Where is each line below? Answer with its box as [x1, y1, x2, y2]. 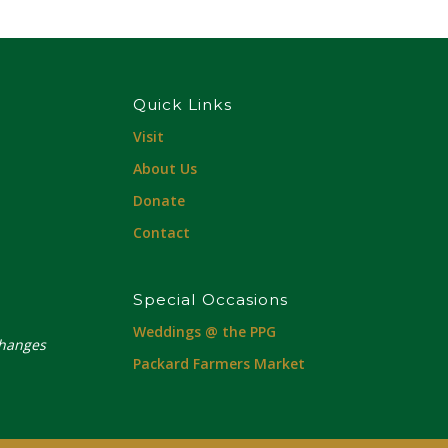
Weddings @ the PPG [132, 322, 276, 342]
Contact [132, 223, 190, 243]
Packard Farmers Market [132, 354, 305, 374]
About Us [132, 159, 197, 179]
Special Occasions [132, 290, 288, 310]
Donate [132, 191, 185, 211]
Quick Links [132, 95, 232, 115]
